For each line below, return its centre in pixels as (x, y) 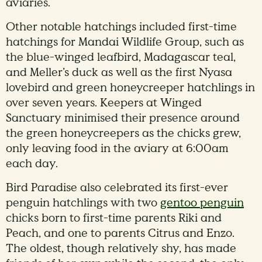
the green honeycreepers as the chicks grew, (123, 133)
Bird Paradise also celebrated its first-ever (117, 187)
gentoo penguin (202, 203)
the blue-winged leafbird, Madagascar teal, (121, 57)
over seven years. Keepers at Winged (104, 103)
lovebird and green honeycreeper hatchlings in (130, 87)
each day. (32, 163)
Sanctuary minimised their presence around (123, 118)
